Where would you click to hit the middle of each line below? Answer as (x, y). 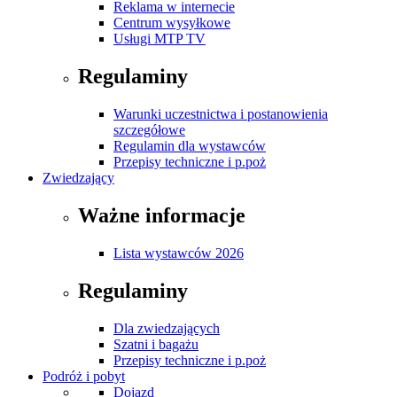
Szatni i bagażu (156, 344)
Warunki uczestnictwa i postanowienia (221, 114)
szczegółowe (149, 130)
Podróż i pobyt (84, 376)
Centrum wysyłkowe (172, 23)
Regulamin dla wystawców (190, 146)
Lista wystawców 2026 (179, 253)
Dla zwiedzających (167, 328)
